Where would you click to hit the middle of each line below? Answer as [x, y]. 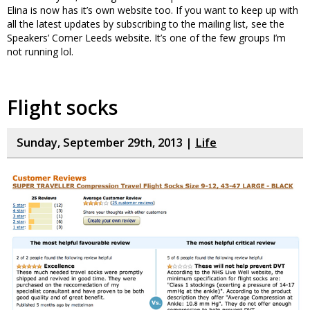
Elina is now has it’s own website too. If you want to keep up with [153, 10]
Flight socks [63, 107]
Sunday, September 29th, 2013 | [106, 143]
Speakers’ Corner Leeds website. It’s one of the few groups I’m [146, 38]
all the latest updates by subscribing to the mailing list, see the [146, 24]
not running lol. [40, 52]
